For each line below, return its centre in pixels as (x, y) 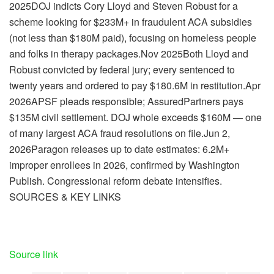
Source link (34, 254)
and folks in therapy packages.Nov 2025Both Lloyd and (129, 53)
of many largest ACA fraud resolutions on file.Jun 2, (120, 133)
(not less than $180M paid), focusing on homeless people (133, 37)
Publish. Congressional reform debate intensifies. (116, 180)
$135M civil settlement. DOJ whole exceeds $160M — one (135, 117)
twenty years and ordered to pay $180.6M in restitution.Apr (135, 85)
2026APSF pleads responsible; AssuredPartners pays (126, 101)
